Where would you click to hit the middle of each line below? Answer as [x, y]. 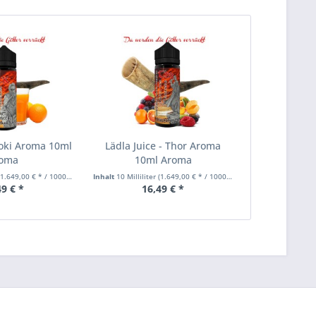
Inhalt [105, 177]
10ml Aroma [163, 160]
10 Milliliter [138, 177]
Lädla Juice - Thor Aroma [163, 146]
